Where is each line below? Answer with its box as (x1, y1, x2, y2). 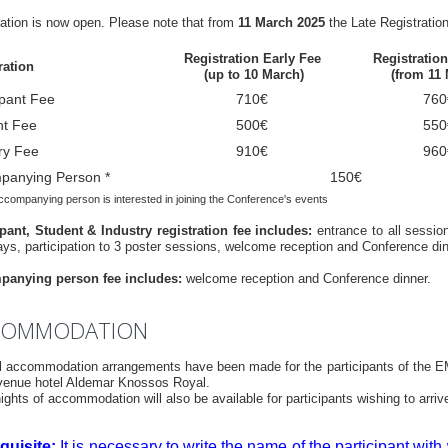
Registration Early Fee (179, 51, 325, 66)
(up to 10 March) (200, 67, 304, 82)
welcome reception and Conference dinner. (182, 271, 431, 286)
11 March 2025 (238, 15, 325, 30)
